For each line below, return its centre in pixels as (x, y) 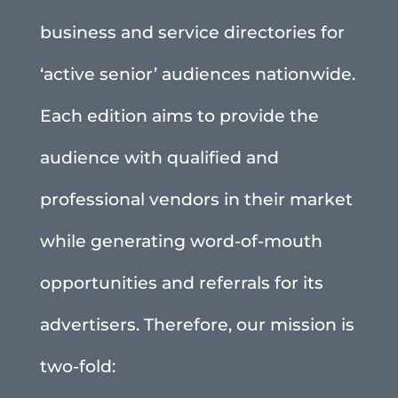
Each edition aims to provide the (179, 115)
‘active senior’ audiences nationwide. (197, 74)
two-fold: (77, 366)
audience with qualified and (159, 157)
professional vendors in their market (196, 199)
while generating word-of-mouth (181, 241)
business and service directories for (192, 32)
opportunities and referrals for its (181, 283)
